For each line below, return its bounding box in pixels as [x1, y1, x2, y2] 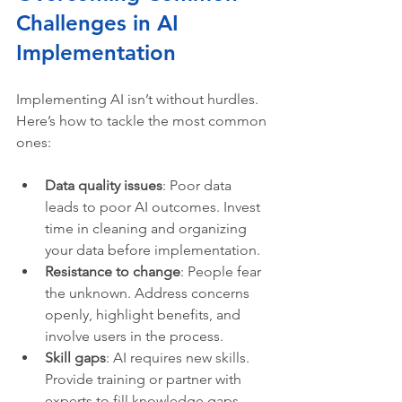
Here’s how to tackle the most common [16, 112, 270, 130]
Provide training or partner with [45, 371, 245, 389]
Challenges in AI [16, 10, 185, 37]
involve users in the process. [45, 328, 223, 345]
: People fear [180, 263, 265, 281]
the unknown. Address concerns [45, 284, 253, 302]
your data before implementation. [45, 241, 260, 259]
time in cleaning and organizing [45, 220, 250, 238]
